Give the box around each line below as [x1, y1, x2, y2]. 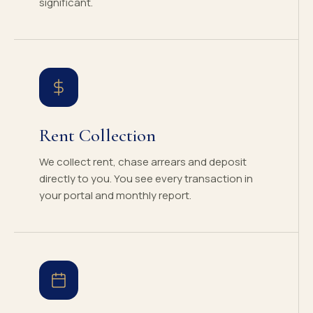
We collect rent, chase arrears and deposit [39, 154, 247, 169]
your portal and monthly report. [39, 188, 191, 203]
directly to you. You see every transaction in [39, 171, 253, 186]
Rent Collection [39, 124, 156, 146]
